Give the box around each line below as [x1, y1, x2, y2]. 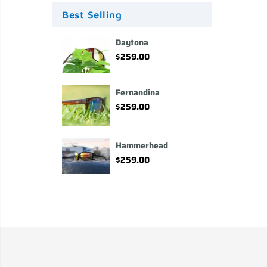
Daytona [116, 35, 148, 49]
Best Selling [62, 9, 122, 21]
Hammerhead [116, 138, 168, 152]
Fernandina [116, 85, 160, 99]
